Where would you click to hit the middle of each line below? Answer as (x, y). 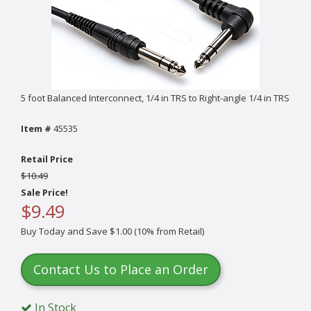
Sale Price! (44, 192)
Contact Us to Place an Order (121, 269)
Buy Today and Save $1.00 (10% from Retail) (112, 231)
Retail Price (47, 159)
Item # (36, 128)
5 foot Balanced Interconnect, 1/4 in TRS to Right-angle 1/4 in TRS (155, 98)
